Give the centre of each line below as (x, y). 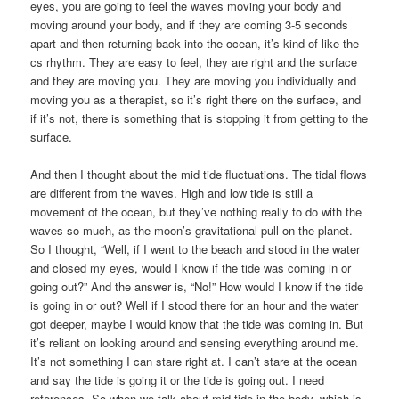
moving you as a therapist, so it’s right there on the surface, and (196, 99)
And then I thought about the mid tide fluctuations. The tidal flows (199, 174)
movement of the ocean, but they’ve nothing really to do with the (196, 211)
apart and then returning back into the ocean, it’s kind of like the (195, 43)
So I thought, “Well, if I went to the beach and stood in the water (195, 248)
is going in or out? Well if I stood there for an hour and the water (195, 305)
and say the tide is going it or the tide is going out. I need (178, 379)
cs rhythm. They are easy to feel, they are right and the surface (194, 61)
